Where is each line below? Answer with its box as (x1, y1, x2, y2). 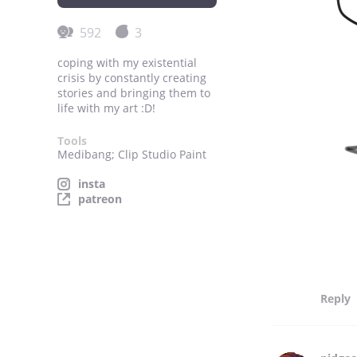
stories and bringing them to (57, 85, 210, 100)
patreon (78, 191, 122, 206)
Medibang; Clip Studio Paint (57, 147, 206, 162)
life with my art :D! (57, 100, 155, 116)
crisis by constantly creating (57, 70, 206, 85)
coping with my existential (57, 55, 197, 70)
